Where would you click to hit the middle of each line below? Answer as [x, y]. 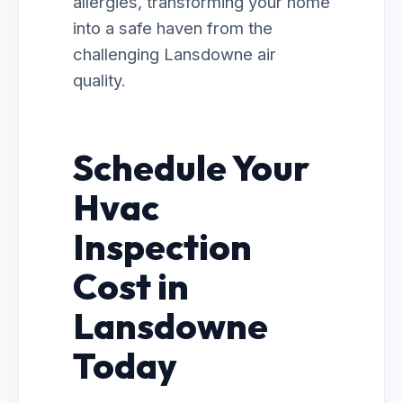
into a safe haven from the [173, 28]
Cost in [131, 286]
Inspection [162, 246]
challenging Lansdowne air [175, 54]
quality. [99, 80]
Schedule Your [191, 167]
